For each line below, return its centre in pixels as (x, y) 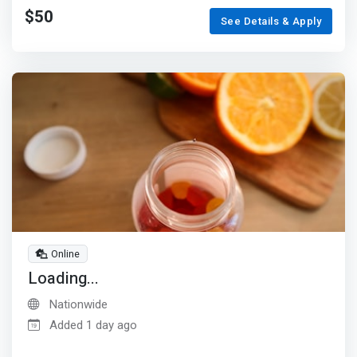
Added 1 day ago (93, 325)
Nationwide (77, 304)
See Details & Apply (271, 22)
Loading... (63, 279)
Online (66, 253)
